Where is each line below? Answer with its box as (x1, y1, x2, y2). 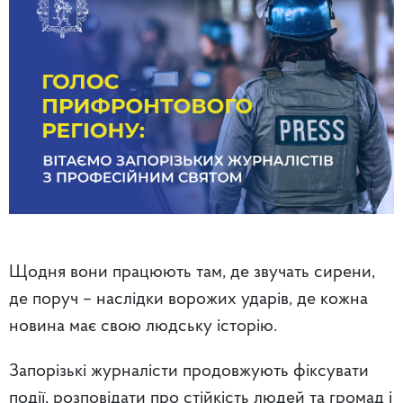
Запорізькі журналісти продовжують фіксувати (9, 362, 369, 381)
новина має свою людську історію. (9, 317, 277, 336)
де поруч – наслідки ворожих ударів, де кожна (9, 290, 368, 309)
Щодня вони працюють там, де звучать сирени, (9, 263, 375, 282)
